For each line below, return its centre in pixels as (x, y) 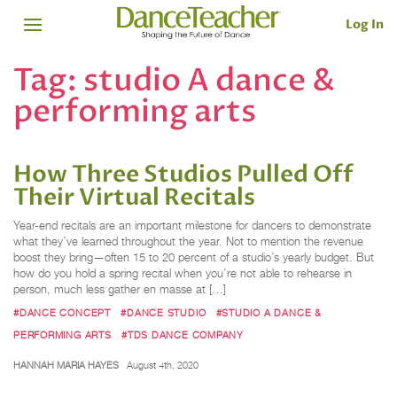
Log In (365, 24)
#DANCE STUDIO (163, 312)
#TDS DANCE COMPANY (183, 335)
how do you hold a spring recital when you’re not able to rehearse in (183, 274)
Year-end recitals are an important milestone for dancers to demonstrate (192, 226)
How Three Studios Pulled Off (183, 175)
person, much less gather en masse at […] (120, 290)
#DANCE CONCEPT (62, 312)
